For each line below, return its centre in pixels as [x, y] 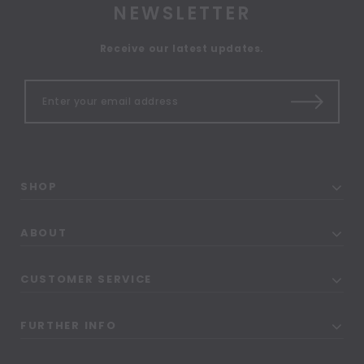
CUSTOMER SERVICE [87, 279]
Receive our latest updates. [182, 48]
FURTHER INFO [69, 325]
